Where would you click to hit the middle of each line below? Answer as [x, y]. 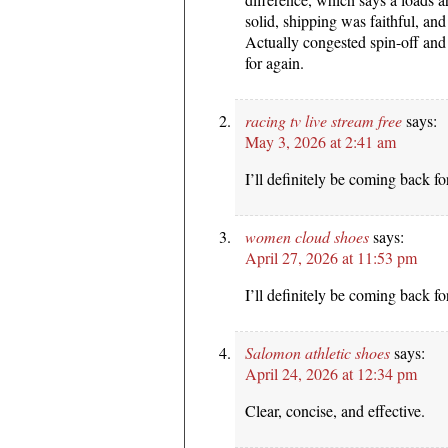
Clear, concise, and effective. [335, 410]
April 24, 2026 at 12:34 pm [331, 373]
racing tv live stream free [323, 120]
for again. [274, 62]
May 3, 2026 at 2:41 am [320, 141]
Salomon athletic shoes [317, 352]
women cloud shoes [307, 236]
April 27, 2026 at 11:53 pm [331, 257]
